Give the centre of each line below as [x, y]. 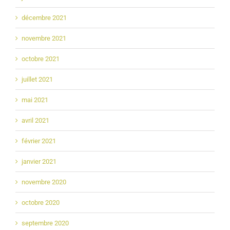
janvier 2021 [39, 161]
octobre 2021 [41, 59]
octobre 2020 [41, 202]
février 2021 [39, 141]
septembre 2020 [45, 223]
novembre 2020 [44, 182]
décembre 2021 [44, 17]
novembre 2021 [44, 38]
